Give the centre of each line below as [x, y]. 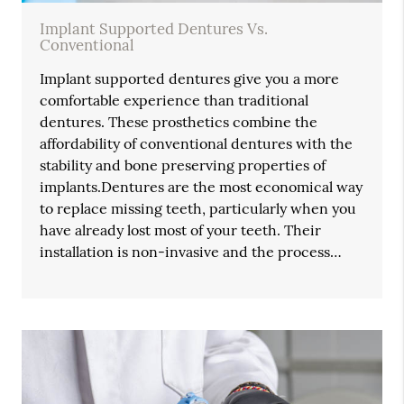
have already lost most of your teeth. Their [181, 230]
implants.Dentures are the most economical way [202, 187]
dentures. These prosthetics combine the [179, 122]
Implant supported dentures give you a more [190, 79]
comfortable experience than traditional [174, 101]
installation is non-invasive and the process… [191, 252]
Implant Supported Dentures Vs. [154, 29]
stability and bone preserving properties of [183, 165]
